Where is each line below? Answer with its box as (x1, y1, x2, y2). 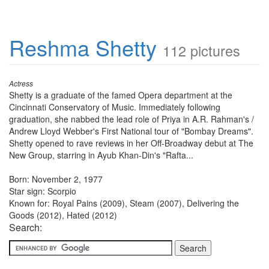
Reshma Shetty (9, 32, 157, 62)
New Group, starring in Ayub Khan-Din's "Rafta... (9, 149, 193, 161)
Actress (9, 79, 33, 88)
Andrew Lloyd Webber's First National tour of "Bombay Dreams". (9, 125, 253, 137)
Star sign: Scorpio (9, 185, 76, 197)
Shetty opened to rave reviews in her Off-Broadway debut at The (9, 137, 253, 149)
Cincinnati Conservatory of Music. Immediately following (9, 101, 220, 113)
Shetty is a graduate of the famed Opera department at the (9, 89, 232, 101)
